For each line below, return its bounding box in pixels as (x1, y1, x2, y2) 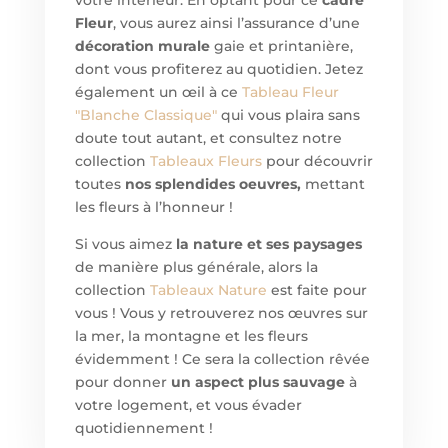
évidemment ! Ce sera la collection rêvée (74, 350, 370, 369)
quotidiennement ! (74, 419, 213, 438)
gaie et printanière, (209, 37, 353, 56)
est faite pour (266, 281, 367, 300)
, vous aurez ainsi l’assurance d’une (112, 14, 360, 33)
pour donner (74, 373, 171, 392)
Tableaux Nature (149, 281, 267, 300)
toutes (74, 175, 125, 194)
